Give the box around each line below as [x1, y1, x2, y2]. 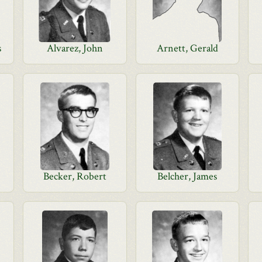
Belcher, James [157, 170, 218, 183]
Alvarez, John [46, 42, 103, 55]
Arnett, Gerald [156, 42, 218, 55]
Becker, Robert [43, 170, 106, 183]
